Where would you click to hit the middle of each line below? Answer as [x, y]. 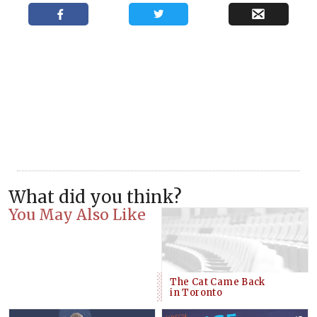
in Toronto [196, 292]
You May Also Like [77, 215]
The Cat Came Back [218, 282]
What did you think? [95, 197]
